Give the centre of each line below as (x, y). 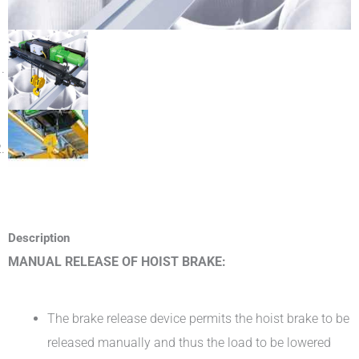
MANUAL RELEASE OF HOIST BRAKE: (117, 261)
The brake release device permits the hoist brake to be (199, 318)
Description (39, 238)
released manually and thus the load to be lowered (190, 342)
